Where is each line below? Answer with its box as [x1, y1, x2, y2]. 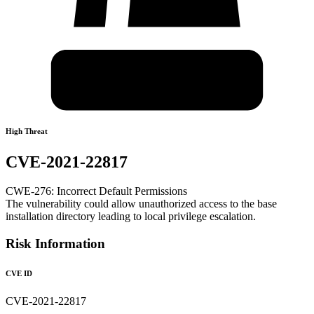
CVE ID [6, 269, 32, 278]
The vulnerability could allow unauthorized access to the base [6, 198, 277, 210]
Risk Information [6, 236, 105, 252]
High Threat [6, 126, 48, 135]
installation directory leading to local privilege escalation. [6, 210, 256, 223]
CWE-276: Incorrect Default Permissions [6, 185, 187, 198]
